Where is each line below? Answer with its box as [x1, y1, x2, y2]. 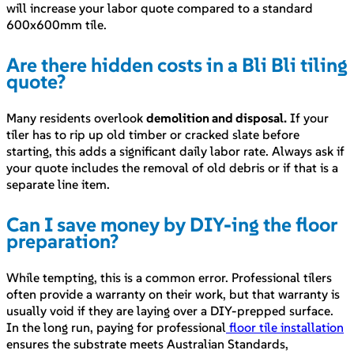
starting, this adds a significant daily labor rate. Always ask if [6, 143, 345, 160]
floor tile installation [226, 319, 344, 336]
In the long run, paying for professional [6, 319, 226, 336]
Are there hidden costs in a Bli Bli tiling [6, 52, 348, 78]
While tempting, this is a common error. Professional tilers [6, 269, 332, 286]
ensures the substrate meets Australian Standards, [6, 336, 288, 352]
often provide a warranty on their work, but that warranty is [6, 286, 340, 303]
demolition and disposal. [146, 110, 287, 126]
